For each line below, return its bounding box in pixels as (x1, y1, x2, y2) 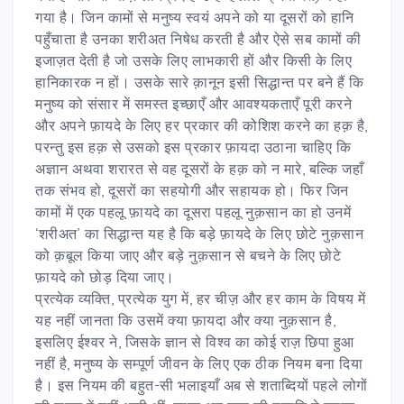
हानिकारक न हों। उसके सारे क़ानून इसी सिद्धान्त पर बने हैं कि (35, 72, 364, 91)
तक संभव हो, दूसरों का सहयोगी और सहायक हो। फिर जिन (35, 180, 349, 199)
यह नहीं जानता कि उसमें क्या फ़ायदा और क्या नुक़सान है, (35, 310, 335, 329)
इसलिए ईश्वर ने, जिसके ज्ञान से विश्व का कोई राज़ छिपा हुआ (35, 332, 354, 351)
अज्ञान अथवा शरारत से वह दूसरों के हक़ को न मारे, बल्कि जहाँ (35, 159, 363, 178)
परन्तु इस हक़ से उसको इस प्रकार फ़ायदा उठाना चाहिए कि (35, 137, 351, 156)
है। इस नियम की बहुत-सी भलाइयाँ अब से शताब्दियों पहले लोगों (35, 375, 368, 394)
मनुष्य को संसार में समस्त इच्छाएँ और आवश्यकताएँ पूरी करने (35, 94, 352, 113)
